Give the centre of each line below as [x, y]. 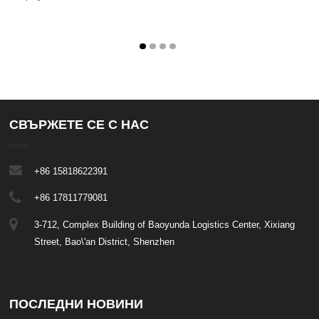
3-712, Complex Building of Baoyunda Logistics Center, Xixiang [165, 224]
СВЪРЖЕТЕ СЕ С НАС [79, 125]
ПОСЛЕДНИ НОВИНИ [77, 304]
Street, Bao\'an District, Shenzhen [105, 241]
